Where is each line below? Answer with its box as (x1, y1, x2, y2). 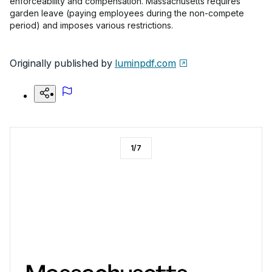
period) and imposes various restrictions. (10, 20, 173, 30)
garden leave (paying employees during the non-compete (10, 8, 244, 18)
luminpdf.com (115, 57, 176, 69)
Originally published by (10, 57, 112, 69)
